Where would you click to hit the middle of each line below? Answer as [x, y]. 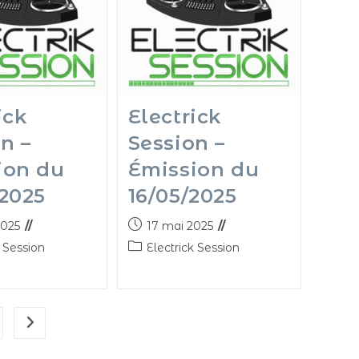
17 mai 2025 [179, 226]
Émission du [194, 169]
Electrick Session [193, 247]
